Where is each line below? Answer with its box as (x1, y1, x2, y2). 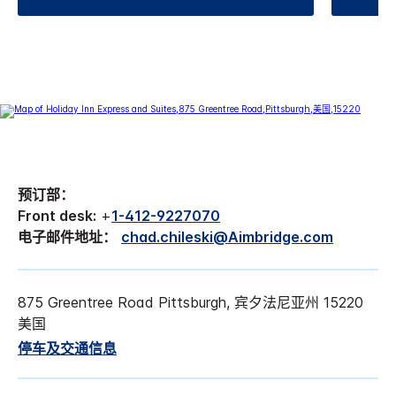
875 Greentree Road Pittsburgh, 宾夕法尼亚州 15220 (18, 293, 363, 311)
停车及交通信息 (18, 339, 117, 357)
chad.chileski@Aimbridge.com (121, 227, 333, 246)
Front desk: (18, 206, 96, 225)
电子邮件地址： (18, 227, 117, 246)
